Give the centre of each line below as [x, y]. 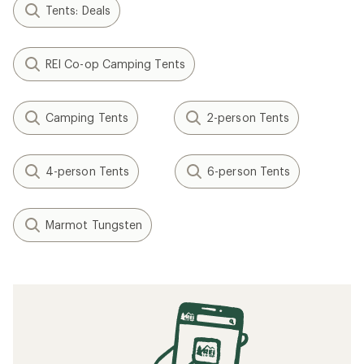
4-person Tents [88, 171]
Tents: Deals [78, 10]
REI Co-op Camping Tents [115, 63]
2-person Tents [248, 117]
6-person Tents [249, 171]
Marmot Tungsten [94, 224]
